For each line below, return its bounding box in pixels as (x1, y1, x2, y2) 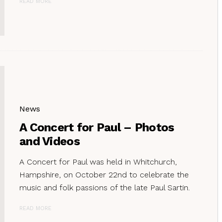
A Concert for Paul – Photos (19, 120, 174, 134)
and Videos (19, 134, 80, 148)
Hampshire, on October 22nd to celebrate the (19, 169, 189, 179)
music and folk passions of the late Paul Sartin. (19, 182, 190, 192)
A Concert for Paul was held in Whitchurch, (19, 157, 177, 166)
